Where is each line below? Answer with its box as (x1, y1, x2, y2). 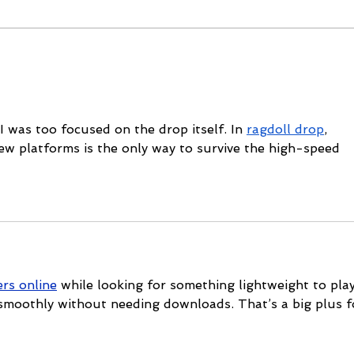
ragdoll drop (247, 122, 324, 137)
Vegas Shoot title (66, 60, 186, 77)
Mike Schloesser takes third (66, 43, 256, 61)
